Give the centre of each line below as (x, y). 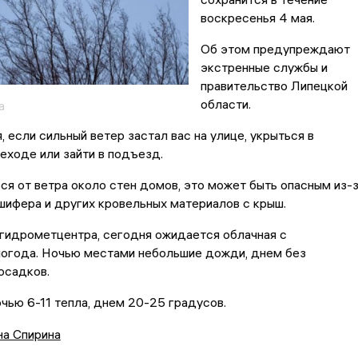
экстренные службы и (264, 68)
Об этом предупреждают (275, 49)
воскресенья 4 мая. (257, 18)
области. (225, 104)
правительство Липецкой (274, 86)
